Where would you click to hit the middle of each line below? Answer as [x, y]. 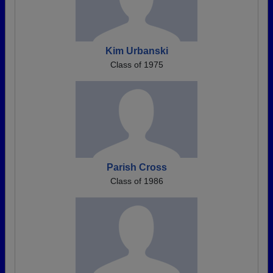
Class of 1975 [136, 65]
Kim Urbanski [136, 51]
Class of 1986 [136, 181]
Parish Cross [136, 167]
